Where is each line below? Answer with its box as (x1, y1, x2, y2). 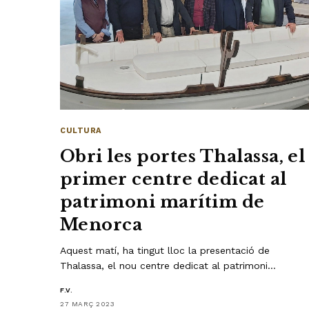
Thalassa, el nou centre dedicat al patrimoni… (60, 259, 277, 271)
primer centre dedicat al (60, 168, 287, 189)
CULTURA (60, 126, 101, 135)
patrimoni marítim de (60, 191, 265, 212)
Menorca (60, 214, 143, 235)
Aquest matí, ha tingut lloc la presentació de (60, 244, 270, 256)
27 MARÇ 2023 (60, 299, 114, 308)
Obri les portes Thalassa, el (60, 146, 306, 166)
